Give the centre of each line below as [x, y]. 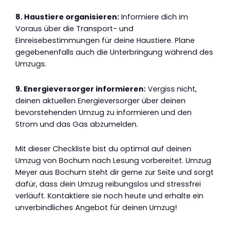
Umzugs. [31, 64]
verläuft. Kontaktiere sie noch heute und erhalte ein [109, 196]
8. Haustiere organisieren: [67, 17]
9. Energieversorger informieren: [81, 89]
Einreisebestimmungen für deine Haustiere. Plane [105, 41]
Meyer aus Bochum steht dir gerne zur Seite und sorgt [114, 173]
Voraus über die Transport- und [74, 29]
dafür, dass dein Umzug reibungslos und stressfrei [108, 184]
